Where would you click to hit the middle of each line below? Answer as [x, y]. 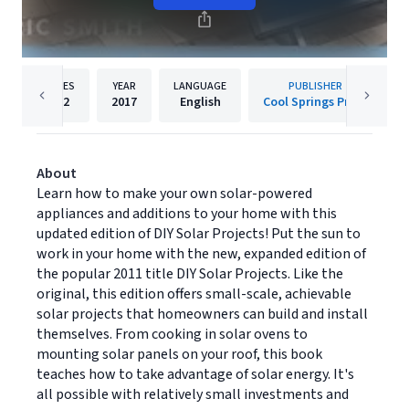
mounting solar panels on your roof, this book [179, 354]
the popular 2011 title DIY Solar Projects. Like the [190, 274]
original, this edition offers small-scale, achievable [194, 294]
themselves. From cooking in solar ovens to [172, 334]
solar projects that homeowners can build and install [202, 314]
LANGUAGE [200, 86]
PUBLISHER [315, 86]
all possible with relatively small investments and [193, 394]
